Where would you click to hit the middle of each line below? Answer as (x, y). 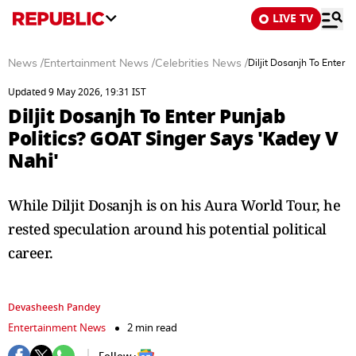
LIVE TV (293, 19)
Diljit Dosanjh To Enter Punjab (146, 116)
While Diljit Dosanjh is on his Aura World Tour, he (174, 205)
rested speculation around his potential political (167, 229)
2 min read (152, 328)
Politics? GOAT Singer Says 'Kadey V (173, 139)
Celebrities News (198, 64)
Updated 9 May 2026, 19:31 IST (77, 92)
